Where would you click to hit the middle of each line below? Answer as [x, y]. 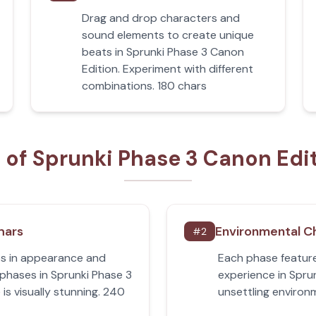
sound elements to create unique [168, 35]
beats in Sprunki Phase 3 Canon [163, 52]
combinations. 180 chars [144, 86]
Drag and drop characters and [160, 18]
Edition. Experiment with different [167, 69]
